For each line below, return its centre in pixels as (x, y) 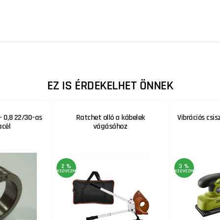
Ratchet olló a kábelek (110, 117)
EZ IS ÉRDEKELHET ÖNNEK (110, 85)
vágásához (110, 126)
